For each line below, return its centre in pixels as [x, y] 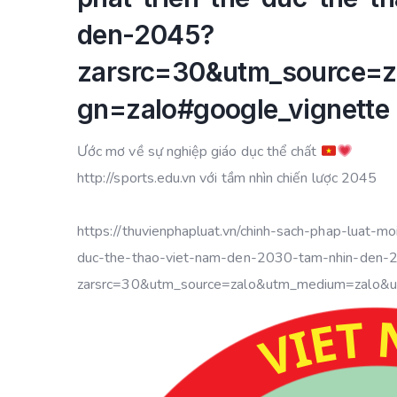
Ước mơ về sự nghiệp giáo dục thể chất [199, 152]
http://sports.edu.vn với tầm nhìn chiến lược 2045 [227, 178]
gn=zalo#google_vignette [234, 109]
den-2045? [146, 35]
